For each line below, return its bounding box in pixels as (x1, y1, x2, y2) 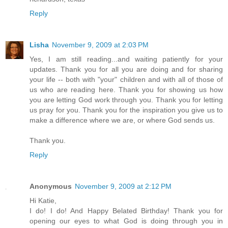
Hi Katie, (30, 196, 56, 205)
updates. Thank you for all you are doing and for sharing (30, 65, 223, 73)
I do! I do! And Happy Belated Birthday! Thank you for (30, 206, 223, 215)
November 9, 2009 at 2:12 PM (75, 182, 172, 190)
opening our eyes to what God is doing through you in (30, 216, 223, 225)
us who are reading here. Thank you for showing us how (30, 85, 223, 94)
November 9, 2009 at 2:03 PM (52, 40, 149, 49)
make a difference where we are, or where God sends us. (30, 116, 215, 124)
